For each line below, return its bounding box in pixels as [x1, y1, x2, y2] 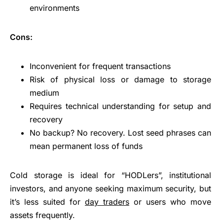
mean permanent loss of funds [30, 141, 143, 151]
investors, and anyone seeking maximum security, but [10, 183, 211, 193]
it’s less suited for [10, 196, 85, 207]
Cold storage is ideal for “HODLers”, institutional [10, 170, 211, 180]
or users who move [129, 196, 211, 207]
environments [30, 2, 79, 13]
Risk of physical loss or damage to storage [30, 74, 211, 84]
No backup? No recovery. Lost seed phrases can [30, 127, 211, 138]
